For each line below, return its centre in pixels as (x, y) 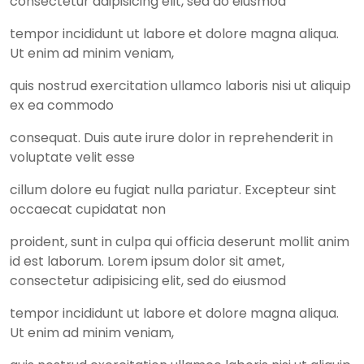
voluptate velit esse (72, 157)
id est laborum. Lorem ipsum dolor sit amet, (147, 261)
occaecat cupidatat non (88, 209)
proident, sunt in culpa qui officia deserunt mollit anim (180, 241)
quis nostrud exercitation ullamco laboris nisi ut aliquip (180, 85)
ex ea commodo (62, 105)
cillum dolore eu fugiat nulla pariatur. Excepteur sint (173, 189)
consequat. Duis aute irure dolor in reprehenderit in (171, 137)
